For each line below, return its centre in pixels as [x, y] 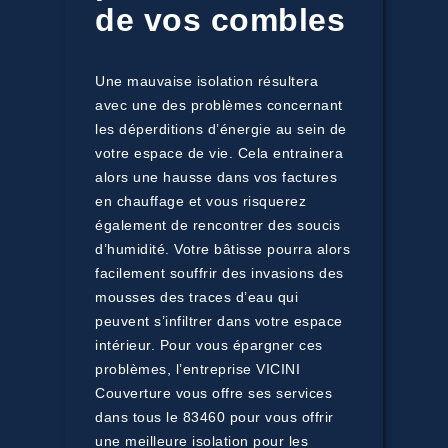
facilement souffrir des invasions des [219, 273]
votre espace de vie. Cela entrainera [219, 153]
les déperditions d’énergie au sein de [221, 129]
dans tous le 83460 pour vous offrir [214, 417]
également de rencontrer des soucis [217, 225]
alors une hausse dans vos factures [216, 177]
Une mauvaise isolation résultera [206, 81]
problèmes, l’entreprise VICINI [197, 369]
